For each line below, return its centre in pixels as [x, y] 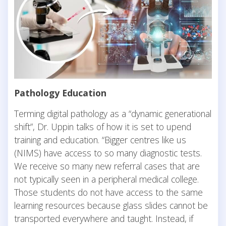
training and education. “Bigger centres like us [100, 139]
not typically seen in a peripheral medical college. [106, 179]
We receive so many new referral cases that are [107, 166]
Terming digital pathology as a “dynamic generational [113, 113]
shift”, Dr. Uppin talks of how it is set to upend [103, 126]
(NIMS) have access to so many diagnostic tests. [108, 153]
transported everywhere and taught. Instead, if [104, 218]
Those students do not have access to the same [108, 192]
